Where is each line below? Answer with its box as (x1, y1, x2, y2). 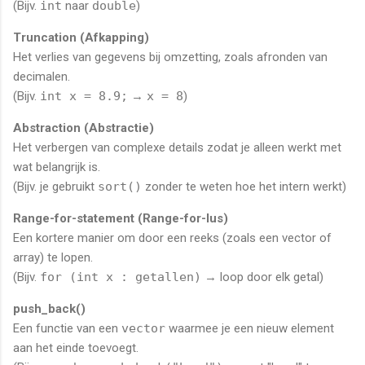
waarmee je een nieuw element (165, 320, 334, 336)
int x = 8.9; (40, 88, 128, 103)
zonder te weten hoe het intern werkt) (142, 178, 346, 194)
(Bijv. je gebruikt (13, 178, 98, 194)
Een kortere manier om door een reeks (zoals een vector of (13, 230, 332, 245)
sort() (98, 178, 142, 194)
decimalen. (13, 68, 70, 84)
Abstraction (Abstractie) (13, 120, 154, 135)
